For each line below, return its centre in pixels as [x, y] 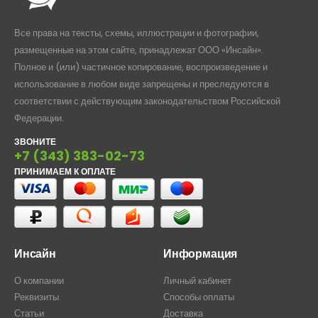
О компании [39, 280]
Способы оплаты [199, 297]
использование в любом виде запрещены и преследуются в [142, 84]
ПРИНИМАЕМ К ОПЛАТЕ [65, 171]
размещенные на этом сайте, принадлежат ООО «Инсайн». [139, 50]
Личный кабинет [197, 280]
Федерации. [39, 118]
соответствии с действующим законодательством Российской [147, 101]
